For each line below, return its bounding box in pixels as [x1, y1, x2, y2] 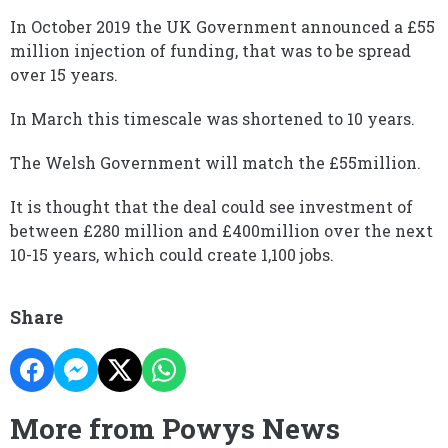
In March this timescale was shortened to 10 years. [10, 108, 415, 129]
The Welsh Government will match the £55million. [10, 152, 421, 173]
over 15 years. [10, 64, 118, 85]
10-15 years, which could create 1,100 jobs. [10, 244, 334, 265]
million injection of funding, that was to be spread [10, 40, 411, 61]
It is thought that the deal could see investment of [10, 196, 413, 217]
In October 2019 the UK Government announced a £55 [10, 16, 435, 37]
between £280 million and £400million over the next [10, 220, 433, 241]
